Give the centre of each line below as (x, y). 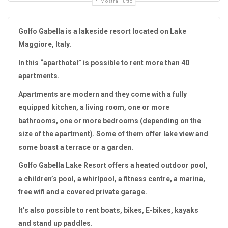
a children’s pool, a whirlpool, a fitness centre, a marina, (112, 179)
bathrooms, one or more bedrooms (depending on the (110, 121)
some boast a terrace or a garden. (76, 147)
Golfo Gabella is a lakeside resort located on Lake (102, 31)
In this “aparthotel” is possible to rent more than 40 (104, 63)
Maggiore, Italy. (45, 45)
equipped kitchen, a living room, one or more (94, 108)
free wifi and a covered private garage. (83, 192)
